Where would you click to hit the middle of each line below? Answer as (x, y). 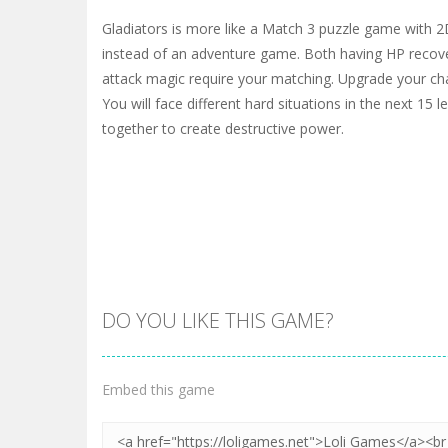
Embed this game (158, 389)
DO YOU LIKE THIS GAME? (218, 320)
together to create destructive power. (223, 128)
